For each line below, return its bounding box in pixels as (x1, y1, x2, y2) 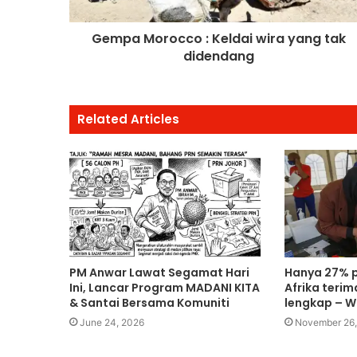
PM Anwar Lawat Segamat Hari (69, 264, 249, 280)
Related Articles (77, 110, 179, 127)
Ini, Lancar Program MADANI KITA (69, 279, 260, 296)
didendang (183, 46, 254, 65)
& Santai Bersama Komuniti (69, 294, 229, 311)
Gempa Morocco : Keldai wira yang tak (92, 29, 346, 48)
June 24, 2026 (80, 316, 144, 328)
